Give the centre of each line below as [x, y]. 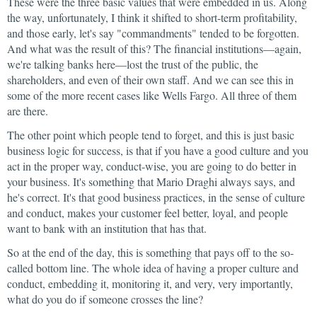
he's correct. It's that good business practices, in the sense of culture [156, 197]
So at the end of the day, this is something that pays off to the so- [150, 252]
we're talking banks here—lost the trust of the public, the [133, 64]
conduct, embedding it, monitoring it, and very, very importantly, [150, 283]
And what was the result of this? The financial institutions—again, [154, 48]
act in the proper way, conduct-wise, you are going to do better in [152, 166]
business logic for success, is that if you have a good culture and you [158, 150]
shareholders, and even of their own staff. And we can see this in [150, 80]
